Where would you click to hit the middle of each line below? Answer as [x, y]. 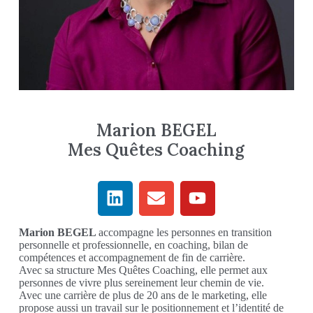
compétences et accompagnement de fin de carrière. [132, 257]
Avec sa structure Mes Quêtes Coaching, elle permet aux [143, 270]
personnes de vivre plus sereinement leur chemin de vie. [141, 282]
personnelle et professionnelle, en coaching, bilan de [133, 245]
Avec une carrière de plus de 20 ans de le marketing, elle [143, 295]
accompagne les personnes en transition [185, 232]
